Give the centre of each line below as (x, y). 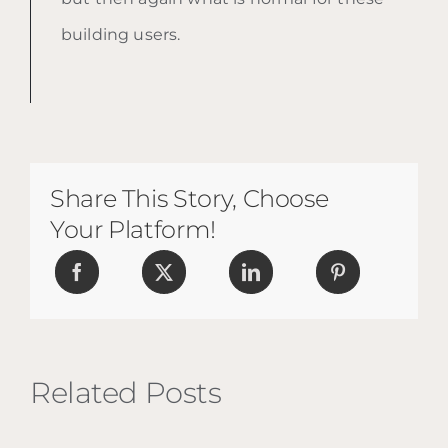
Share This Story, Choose (189, 198)
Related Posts (125, 392)
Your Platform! (132, 229)
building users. (121, 34)
